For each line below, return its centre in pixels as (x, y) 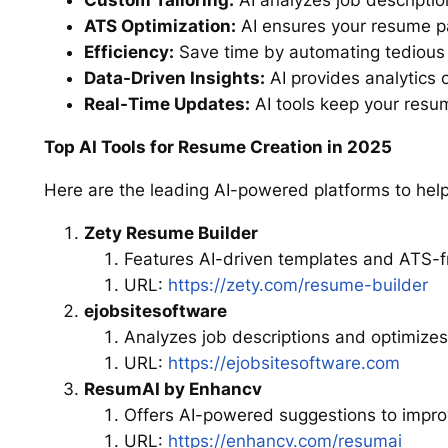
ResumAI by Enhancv (172, 388)
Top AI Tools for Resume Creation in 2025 (217, 147)
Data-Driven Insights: (174, 78)
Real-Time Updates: (166, 104)
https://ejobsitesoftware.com (283, 362)
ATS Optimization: (159, 26)
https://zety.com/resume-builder (297, 284)
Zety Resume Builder (170, 232)
